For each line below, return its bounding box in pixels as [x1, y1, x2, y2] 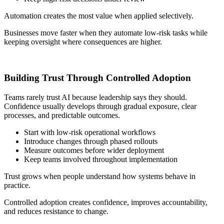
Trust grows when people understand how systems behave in [4, 172, 195, 181]
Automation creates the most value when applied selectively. [4, 11, 193, 20]
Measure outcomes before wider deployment [24, 146, 164, 155]
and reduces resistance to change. [4, 207, 108, 216]
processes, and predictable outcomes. [4, 111, 120, 120]
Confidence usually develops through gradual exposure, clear [4, 102, 196, 111]
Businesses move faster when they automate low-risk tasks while [4, 28, 207, 37]
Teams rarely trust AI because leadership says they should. [4, 93, 187, 102]
